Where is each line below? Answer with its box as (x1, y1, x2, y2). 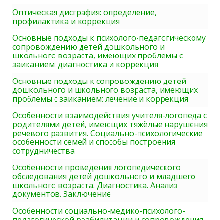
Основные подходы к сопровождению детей (12, 76, 186, 87)
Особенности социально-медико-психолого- (12, 205, 185, 217)
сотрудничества (12, 145, 75, 157)
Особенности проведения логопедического (12, 162, 181, 173)
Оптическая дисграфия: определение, (12, 7, 157, 18)
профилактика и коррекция (12, 16, 120, 27)
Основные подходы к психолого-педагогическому (12, 32, 206, 44)
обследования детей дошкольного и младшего (12, 171, 195, 182)
